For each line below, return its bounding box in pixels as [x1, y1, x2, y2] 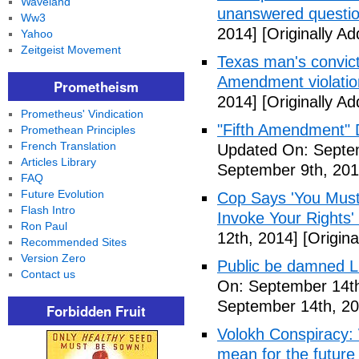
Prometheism [54, 77, 139, 96]
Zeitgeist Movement [20, 43, 121, 56]
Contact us [20, 268, 75, 280]
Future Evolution [20, 188, 104, 200]
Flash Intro [20, 204, 75, 216]
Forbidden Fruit [46, 301, 146, 321]
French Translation [20, 139, 116, 152]
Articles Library [20, 155, 96, 168]
